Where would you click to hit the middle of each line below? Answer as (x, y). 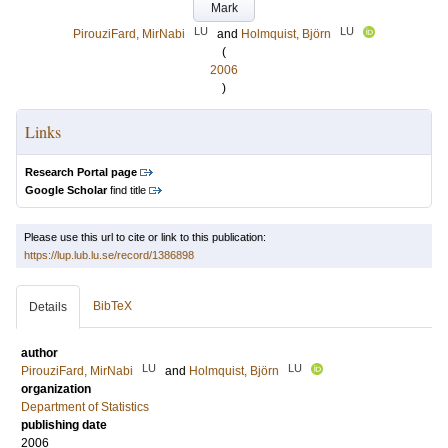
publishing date (64, 425)
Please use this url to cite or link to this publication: (145, 237)
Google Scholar (66, 190)
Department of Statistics (85, 407)
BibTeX (112, 306)
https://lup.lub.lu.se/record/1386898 (109, 255)
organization (56, 389)
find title (126, 190)
